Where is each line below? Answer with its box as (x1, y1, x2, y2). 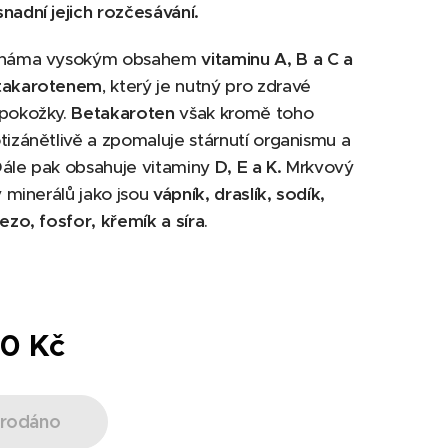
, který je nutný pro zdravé (102, 75, 311, 97)
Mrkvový (281, 156, 354, 178)
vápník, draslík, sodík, (148, 183, 326, 205)
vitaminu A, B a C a (201, 48, 353, 70)
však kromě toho (174, 102, 314, 124)
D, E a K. (214, 156, 282, 178)
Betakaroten (71, 102, 175, 124)
